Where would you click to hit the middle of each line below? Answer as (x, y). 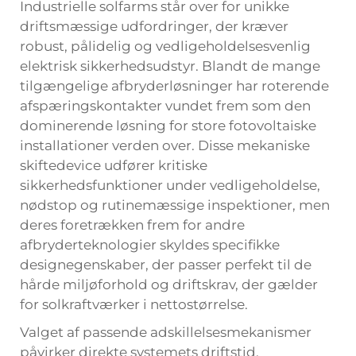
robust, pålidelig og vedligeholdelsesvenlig (165, 46)
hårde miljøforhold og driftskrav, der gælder (169, 284)
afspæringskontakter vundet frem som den (165, 106)
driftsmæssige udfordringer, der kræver (154, 26)
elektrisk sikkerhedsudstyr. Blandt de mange (170, 66)
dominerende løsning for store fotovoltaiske (168, 126)
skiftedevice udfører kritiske (114, 165)
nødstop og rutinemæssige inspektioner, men (175, 205)
